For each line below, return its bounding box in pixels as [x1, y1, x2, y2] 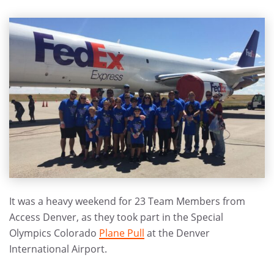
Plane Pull [99, 226, 144, 240]
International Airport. [9, 242, 107, 256]
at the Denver [144, 226, 210, 240]
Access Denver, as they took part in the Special [9, 210, 223, 224]
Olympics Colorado [9, 226, 99, 240]
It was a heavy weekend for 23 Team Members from [9, 194, 245, 208]
